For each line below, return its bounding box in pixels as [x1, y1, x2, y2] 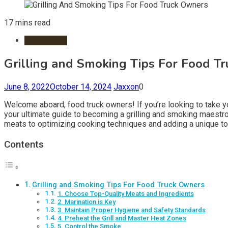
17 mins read [4, 18, 50, 27]
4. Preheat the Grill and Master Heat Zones [57, 214, 186, 222]
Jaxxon [113, 81, 139, 92]
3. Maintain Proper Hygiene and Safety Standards [57, 206, 206, 214]
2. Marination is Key [57, 198, 116, 206]
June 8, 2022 [4, 81, 50, 92]
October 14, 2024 [50, 81, 111, 92]
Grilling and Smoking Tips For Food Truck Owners [32, 181, 205, 190]
